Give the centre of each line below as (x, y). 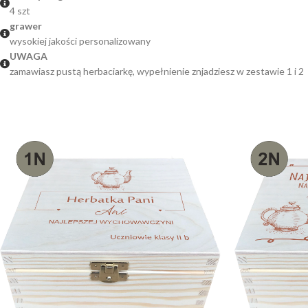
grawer (26, 25)
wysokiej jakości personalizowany (80, 41)
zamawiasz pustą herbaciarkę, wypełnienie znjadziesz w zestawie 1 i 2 (157, 71)
